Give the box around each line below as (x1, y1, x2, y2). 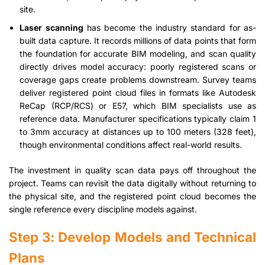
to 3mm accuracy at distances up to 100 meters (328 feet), (20, 126, 256, 137)
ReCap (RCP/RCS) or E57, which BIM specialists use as (20, 100, 256, 111)
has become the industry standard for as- (83, 22, 257, 33)
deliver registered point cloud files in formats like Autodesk (20, 87, 256, 98)
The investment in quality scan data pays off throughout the (9, 164, 256, 175)
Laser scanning (20, 22, 83, 33)
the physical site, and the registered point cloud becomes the (9, 190, 256, 201)
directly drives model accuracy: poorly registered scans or (20, 61, 256, 72)
